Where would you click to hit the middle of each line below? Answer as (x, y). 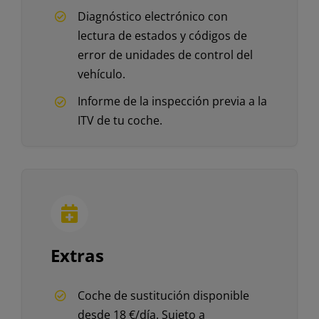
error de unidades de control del (166, 54)
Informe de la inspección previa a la (173, 101)
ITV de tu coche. (120, 121)
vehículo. (102, 74)
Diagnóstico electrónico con (153, 16)
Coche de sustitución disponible (164, 295)
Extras (77, 256)
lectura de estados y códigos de (163, 35)
